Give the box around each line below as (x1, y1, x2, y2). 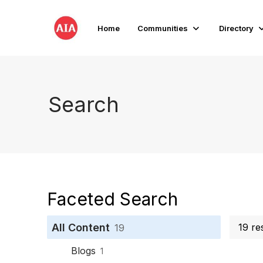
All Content (52, 221, 110, 234)
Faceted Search (47, 188, 178, 210)
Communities (137, 23, 188, 33)
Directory (219, 23, 254, 33)
